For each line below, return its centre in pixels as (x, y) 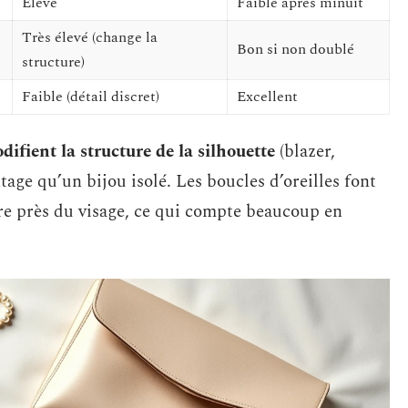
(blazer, (305, 152)
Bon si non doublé (296, 49)
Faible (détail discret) (91, 97)
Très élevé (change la (90, 37)
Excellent (267, 97)
